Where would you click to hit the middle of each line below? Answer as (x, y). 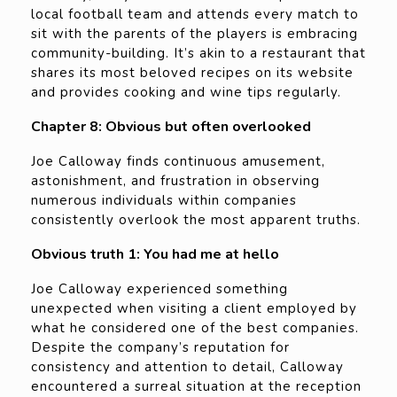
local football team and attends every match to (195, 15)
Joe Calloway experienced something (160, 289)
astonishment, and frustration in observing (175, 181)
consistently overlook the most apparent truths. (196, 220)
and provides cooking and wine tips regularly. (186, 93)
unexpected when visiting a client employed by (194, 309)
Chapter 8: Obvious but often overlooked (171, 127)
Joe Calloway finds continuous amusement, (178, 162)
